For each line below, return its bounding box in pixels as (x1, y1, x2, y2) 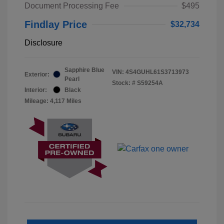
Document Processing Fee (24, 1, 119, 10)
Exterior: (24, 70, 49, 78)
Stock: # (112, 79, 135, 86)
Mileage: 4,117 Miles (24, 97, 81, 104)
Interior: (24, 86, 47, 93)
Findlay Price (24, 18, 87, 30)
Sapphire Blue (64, 66, 104, 73)
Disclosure (24, 38, 62, 47)
